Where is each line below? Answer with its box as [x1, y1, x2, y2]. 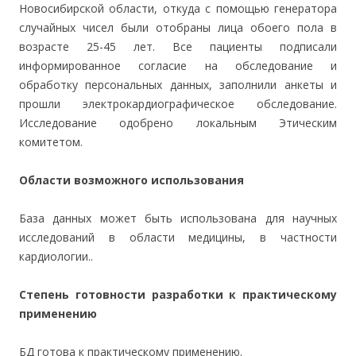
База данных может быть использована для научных [19, 211, 337, 226]
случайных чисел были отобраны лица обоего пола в [19, 20, 337, 35]
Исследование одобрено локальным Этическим [19, 115, 337, 130]
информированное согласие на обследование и [19, 58, 337, 73]
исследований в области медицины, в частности [19, 230, 337, 245]
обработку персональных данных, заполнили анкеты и [19, 77, 337, 92]
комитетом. [19, 134, 83, 149]
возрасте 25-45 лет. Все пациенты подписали [19, 39, 337, 54]
